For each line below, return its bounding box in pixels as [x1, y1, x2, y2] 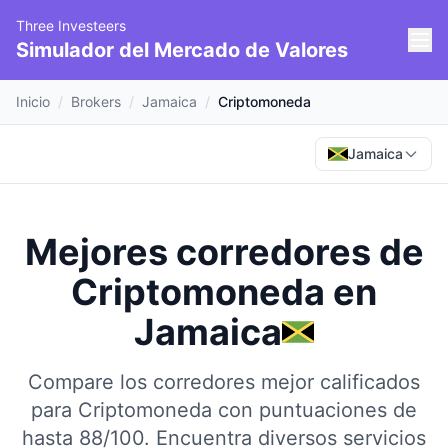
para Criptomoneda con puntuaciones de [31, 398, 417, 422]
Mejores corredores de [24, 230, 424, 274]
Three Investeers [16, 17, 126, 34]
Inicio [16, 93, 50, 110]
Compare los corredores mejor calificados [28, 370, 420, 394]
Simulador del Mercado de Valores [16, 38, 348, 62]
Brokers [71, 93, 121, 110]
